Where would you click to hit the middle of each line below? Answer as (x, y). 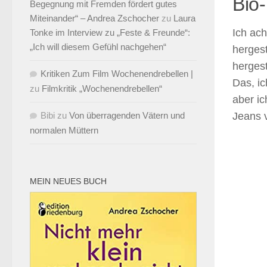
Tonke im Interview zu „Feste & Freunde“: (110, 32)
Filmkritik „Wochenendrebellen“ (102, 89)
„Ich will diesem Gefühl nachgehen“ (98, 47)
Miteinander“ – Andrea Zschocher (94, 18)
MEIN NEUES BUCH (68, 181)
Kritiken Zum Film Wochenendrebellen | (117, 74)
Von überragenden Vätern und (127, 115)
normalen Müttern (64, 130)
